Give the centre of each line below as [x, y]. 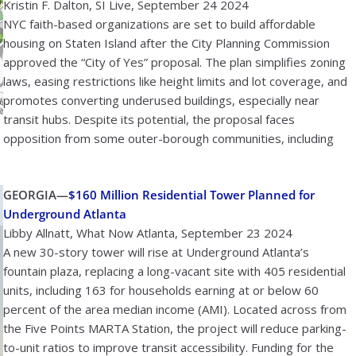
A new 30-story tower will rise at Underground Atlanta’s [156, 252]
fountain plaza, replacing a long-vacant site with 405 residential [174, 271]
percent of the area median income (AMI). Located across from [175, 309]
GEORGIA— [36, 195]
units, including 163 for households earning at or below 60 [161, 290]
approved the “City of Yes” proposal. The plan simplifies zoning [174, 62]
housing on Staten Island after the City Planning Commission [166, 43]
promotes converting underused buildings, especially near [161, 100]
